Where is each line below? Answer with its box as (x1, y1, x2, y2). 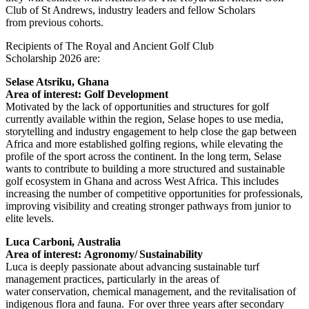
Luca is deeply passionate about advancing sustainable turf (6, 260, 259, 272)
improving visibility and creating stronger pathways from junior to (6, 199, 291, 212)
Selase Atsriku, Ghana (6, 75, 114, 88)
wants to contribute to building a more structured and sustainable (6, 162, 285, 175)
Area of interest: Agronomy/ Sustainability (6, 248, 206, 260)
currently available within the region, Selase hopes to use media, (6, 112, 283, 125)
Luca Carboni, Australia (6, 235, 128, 248)
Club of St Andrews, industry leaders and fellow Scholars (6, 3, 255, 16)
